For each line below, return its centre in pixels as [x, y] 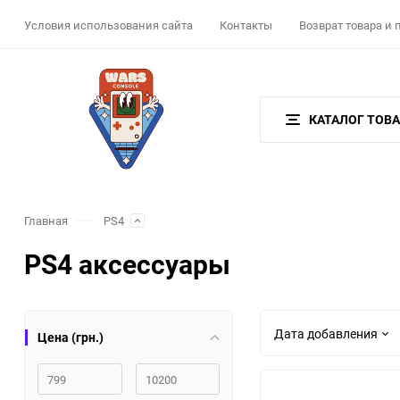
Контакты [246, 25]
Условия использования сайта [108, 25]
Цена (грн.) [71, 337]
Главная [46, 221]
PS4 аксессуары [127, 264]
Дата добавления [326, 333]
